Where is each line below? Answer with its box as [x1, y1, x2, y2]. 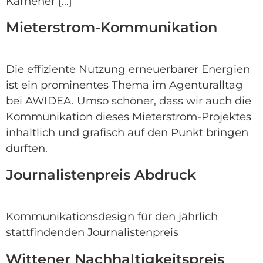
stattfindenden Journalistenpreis [6, 225, 178, 240]
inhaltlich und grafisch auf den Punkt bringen [6, 125, 248, 139]
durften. [6, 141, 48, 155]
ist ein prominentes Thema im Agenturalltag [6, 77, 243, 92]
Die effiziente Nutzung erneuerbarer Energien [6, 62, 250, 76]
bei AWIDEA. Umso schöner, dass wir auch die [6, 93, 251, 107]
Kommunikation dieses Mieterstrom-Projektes [6, 109, 251, 123]
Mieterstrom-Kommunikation [6, 18, 217, 36]
